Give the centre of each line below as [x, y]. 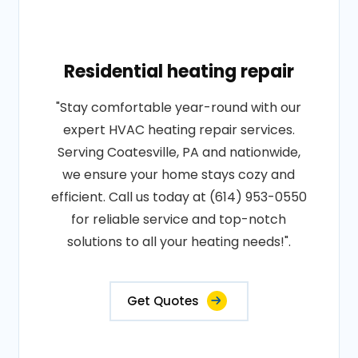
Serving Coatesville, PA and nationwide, [179, 152]
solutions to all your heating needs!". [179, 241]
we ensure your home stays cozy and [179, 174]
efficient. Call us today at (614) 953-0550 [179, 197]
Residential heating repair [179, 71]
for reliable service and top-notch [179, 219]
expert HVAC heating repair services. [179, 129]
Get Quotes [163, 300]
